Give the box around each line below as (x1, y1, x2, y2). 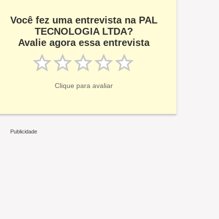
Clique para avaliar (54, 82, 113, 89)
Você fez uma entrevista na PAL (10, 15, 157, 25)
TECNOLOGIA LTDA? (34, 26, 133, 37)
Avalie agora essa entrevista (18, 37, 150, 48)
